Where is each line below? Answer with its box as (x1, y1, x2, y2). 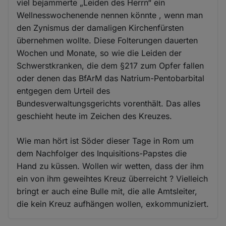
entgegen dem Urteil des (17, 85, 110, 96)
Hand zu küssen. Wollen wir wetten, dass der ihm (17, 160, 204, 171)
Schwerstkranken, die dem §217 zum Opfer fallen (17, 60, 204, 71)
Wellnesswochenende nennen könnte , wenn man (17, 10, 203, 20)
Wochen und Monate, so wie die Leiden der (17, 47, 182, 58)
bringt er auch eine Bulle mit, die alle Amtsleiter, (17, 186, 198, 196)
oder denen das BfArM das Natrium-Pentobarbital (17, 73, 205, 83)
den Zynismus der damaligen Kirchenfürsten (17, 22, 184, 33)
